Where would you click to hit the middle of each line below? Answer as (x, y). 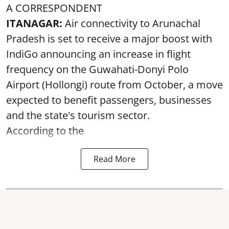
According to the (45, 131)
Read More (114, 159)
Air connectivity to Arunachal (133, 23)
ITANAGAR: (36, 23)
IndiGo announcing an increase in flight (98, 54)
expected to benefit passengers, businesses (109, 100)
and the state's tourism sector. (78, 115)
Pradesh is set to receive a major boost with (109, 39)
